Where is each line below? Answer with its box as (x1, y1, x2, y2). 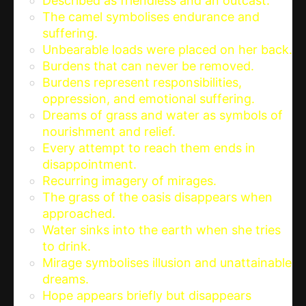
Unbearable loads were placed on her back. (42, 42, 292, 57)
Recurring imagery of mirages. (42, 173, 217, 189)
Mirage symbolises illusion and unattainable (42, 255, 292, 270)
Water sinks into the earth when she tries (42, 223, 281, 238)
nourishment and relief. (42, 124, 176, 139)
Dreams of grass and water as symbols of (42, 108, 283, 123)
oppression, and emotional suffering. (42, 92, 255, 107)
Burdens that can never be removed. (42, 59, 254, 74)
